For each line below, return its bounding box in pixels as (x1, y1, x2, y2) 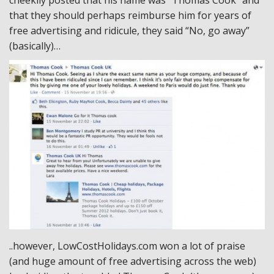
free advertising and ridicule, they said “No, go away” (9, 23, 250, 37)
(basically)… (9, 39, 61, 53)
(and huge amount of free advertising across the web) (9, 254, 256, 268)
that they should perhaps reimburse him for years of (9, 8, 251, 22)
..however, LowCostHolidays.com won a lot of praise (9, 239, 245, 253)
